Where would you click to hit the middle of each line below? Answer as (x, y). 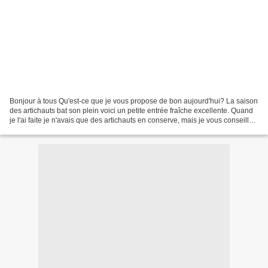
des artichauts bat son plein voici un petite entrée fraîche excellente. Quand (131, 110)
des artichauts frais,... (44, 130)
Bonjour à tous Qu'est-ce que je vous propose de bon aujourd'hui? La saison (134, 101)
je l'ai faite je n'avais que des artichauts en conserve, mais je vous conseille (131, 120)
